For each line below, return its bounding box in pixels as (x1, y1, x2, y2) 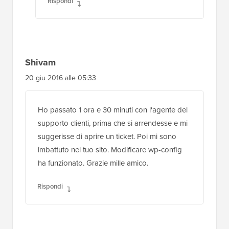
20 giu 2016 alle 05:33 (25, 71, 96, 82)
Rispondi (37, 180, 63, 190)
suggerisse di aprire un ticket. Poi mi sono (38, 129, 176, 141)
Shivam (25, 54, 56, 68)
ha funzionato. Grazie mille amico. (38, 156, 148, 168)
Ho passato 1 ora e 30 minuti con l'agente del (38, 103, 188, 114)
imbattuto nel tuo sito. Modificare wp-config (38, 143, 182, 154)
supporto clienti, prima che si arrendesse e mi (38, 116, 188, 128)
